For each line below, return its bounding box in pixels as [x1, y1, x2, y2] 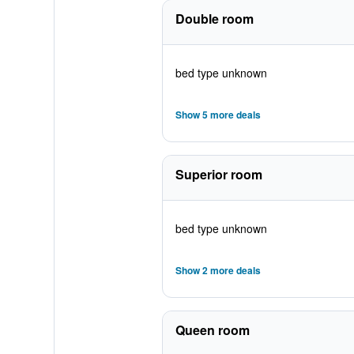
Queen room [175, 321, 250, 339]
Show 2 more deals [175, 263, 261, 277]
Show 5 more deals [175, 107, 261, 122]
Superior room [175, 165, 262, 183]
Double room [175, 9, 254, 28]
